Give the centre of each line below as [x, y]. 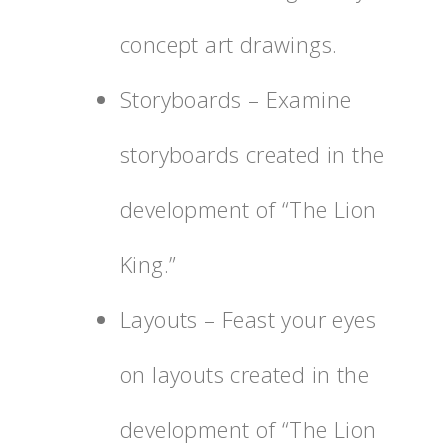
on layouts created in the [244, 373]
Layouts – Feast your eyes [248, 318]
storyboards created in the [252, 153]
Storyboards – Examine [236, 98]
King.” [148, 263]
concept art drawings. [229, 43]
